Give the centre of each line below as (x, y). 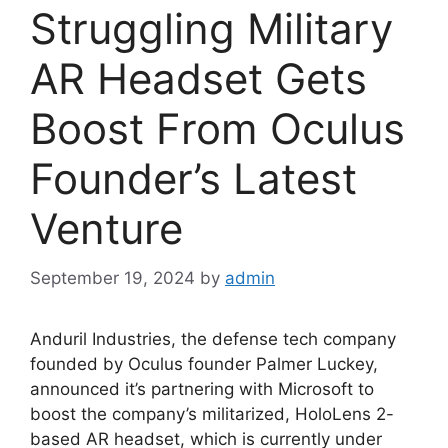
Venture (106, 229)
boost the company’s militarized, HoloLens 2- (212, 413)
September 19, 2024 (112, 277)
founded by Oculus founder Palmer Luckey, (204, 363)
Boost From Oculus (217, 129)
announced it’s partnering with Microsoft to (202, 388)
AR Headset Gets (198, 79)
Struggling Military (211, 29)
